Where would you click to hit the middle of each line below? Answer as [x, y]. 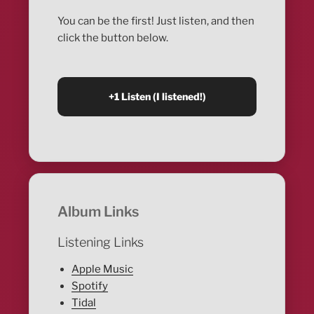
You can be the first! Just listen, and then [156, 21]
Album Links [98, 212]
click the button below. [113, 37]
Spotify [90, 286]
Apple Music [103, 269]
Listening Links [101, 243]
